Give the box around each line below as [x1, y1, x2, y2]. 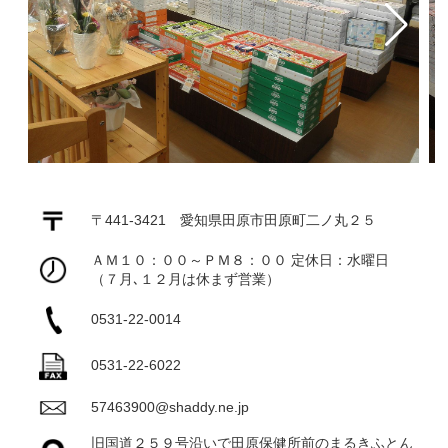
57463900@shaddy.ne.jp [91, 399, 250, 416]
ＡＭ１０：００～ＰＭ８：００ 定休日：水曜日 [91, 252, 390, 269]
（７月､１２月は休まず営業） [91, 271, 281, 288]
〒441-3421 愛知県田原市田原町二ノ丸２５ [91, 212, 377, 229]
